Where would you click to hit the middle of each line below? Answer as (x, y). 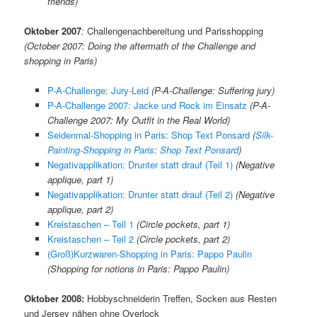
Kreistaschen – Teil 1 (90, 224)
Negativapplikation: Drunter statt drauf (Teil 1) (140, 164)
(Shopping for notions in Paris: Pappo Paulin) (138, 268)
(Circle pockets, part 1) (183, 224)
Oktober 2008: (54, 298)
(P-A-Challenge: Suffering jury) (213, 90)
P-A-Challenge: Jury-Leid (98, 90)
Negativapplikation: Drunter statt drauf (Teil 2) (140, 194)
